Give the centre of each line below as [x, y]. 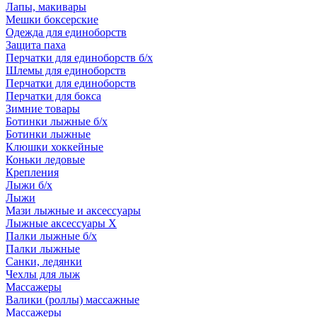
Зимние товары [43, 109]
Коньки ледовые [45, 160]
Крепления [32, 172]
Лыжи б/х [29, 185]
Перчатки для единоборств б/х [79, 58]
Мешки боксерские [52, 19]
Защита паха [36, 45]
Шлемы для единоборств [66, 70]
